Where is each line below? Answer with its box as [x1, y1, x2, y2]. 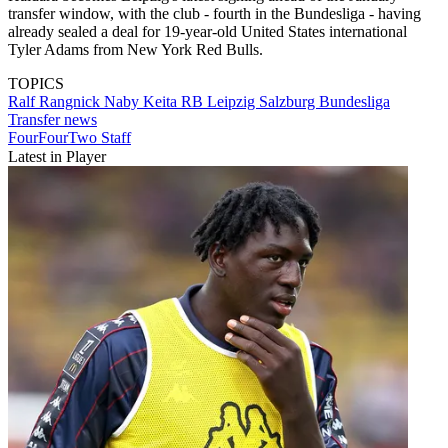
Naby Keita [104, 93, 181, 111]
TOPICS [8, 75, 64, 93]
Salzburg [259, 93, 319, 111]
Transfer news [8, 111, 97, 129]
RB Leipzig [181, 93, 259, 111]
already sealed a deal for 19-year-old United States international [8, 23, 407, 41]
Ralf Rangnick [8, 93, 104, 111]
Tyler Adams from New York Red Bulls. [8, 41, 263, 59]
